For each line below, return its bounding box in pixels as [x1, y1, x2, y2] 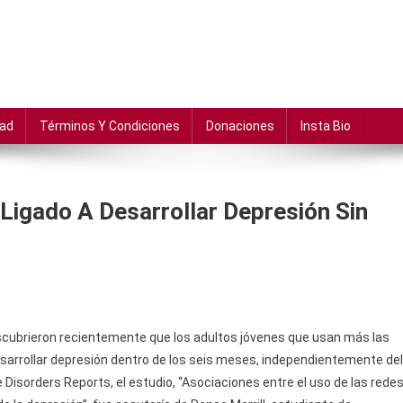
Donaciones [206, 119, 274, 133]
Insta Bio [300, 119, 351, 133]
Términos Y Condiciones [40, 119, 180, 133]
